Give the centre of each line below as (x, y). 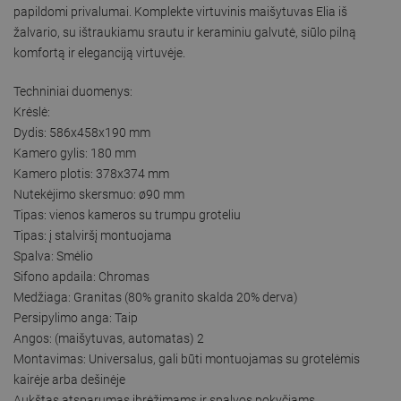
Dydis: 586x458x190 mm (82, 132)
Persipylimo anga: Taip (76, 317)
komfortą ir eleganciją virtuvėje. (99, 52)
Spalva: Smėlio (53, 256)
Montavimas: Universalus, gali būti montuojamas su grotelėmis (187, 358)
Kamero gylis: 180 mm (75, 153)
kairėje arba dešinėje (69, 379)
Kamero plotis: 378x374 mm (91, 173)
